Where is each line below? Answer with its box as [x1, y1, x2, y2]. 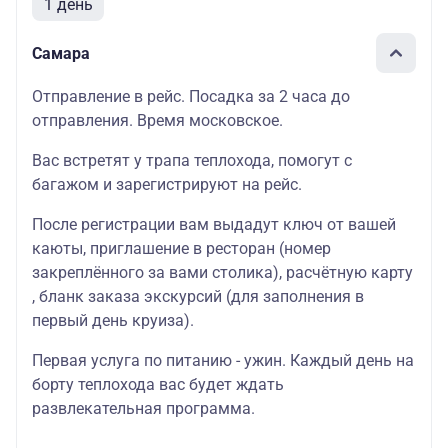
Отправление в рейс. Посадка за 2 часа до [32, 87, 350, 106]
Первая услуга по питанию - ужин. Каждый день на [32, 351, 414, 370]
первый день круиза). [32, 311, 194, 330]
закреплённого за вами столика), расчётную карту [32, 263, 413, 282]
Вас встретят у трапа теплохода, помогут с [32, 151, 352, 170]
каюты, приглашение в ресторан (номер [32, 239, 331, 258]
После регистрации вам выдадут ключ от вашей [32, 215, 396, 234]
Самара [32, 43, 90, 63]
